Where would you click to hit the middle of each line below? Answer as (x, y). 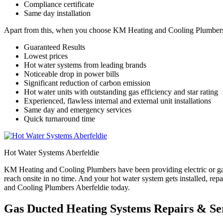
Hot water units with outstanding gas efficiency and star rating (121, 92)
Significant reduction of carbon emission (87, 83)
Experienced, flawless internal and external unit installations (117, 101)
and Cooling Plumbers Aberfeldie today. (67, 188)
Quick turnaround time (59, 119)
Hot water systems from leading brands (85, 65)
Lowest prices (46, 56)
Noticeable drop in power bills (71, 74)
